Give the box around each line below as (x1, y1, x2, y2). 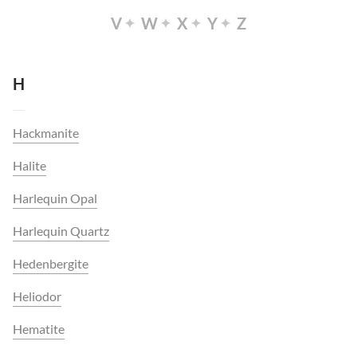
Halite (13, 158, 46, 173)
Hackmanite (13, 125, 79, 140)
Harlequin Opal (13, 190, 97, 206)
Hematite (13, 321, 65, 336)
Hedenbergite (13, 256, 88, 271)
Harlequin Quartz (13, 223, 109, 238)
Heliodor (13, 288, 61, 304)
